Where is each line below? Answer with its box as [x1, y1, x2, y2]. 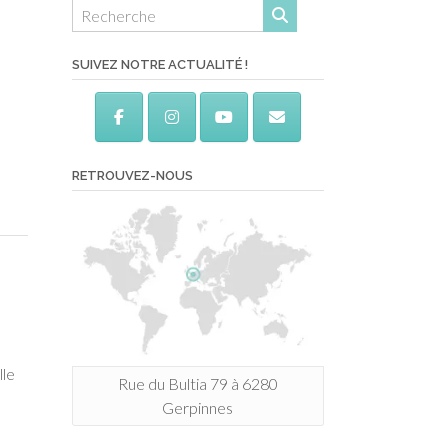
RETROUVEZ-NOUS [71, 168, 193, 184]
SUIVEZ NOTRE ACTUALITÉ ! [71, 57, 248, 72]
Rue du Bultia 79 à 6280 [117, 373, 278, 393]
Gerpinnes [162, 397, 234, 417]
